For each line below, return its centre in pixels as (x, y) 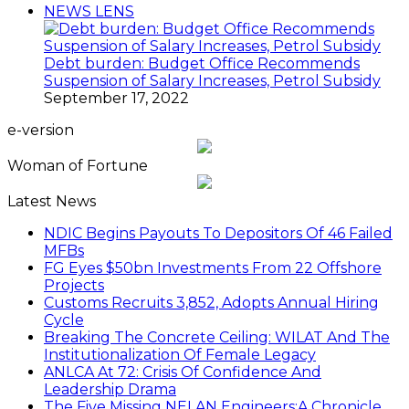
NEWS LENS (89, 12)
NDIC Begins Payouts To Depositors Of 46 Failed (218, 234)
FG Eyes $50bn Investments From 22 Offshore (213, 268)
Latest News (52, 202)
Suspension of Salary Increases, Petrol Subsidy (212, 81)
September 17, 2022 (116, 99)
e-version (41, 131)
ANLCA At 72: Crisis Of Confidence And (183, 372)
